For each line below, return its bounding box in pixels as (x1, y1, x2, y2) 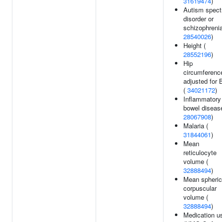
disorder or (183, 14, 214, 23)
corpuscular (183, 183, 217, 193)
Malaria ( (183, 121, 208, 130)
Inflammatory (183, 94, 221, 104)
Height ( (183, 41, 206, 50)
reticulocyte (183, 148, 217, 157)
